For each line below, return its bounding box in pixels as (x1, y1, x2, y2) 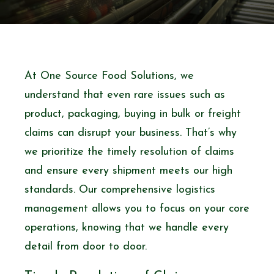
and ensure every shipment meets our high (24, 165, 232, 177)
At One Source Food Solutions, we (24, 70, 194, 82)
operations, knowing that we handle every (24, 221, 229, 234)
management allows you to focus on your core (24, 202, 250, 215)
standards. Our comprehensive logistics (24, 183, 215, 196)
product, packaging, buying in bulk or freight (24, 108, 241, 120)
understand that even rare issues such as (24, 89, 225, 101)
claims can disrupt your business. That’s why (24, 127, 237, 139)
